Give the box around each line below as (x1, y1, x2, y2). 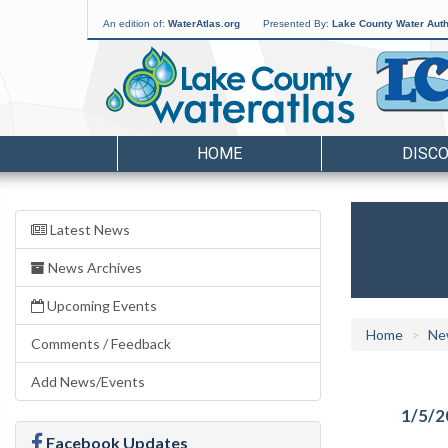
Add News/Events (31, 373, 145, 390)
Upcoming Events (44, 297, 157, 314)
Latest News (47, 221, 130, 238)
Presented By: (263, 18, 332, 29)
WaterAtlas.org (168, 18, 240, 29)
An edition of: (103, 18, 168, 29)
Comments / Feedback (31, 335, 171, 352)
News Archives (45, 259, 142, 276)
